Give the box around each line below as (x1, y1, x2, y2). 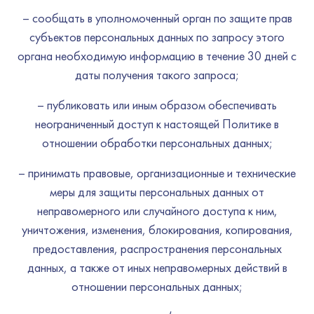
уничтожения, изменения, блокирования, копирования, (21, 221, 293, 238)
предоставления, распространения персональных (32, 240, 282, 257)
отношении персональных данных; (71, 278, 243, 294)
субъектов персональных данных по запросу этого (29, 29, 285, 45)
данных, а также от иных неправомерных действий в (27, 259, 287, 275)
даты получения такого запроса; (75, 67, 239, 83)
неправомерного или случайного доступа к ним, (36, 203, 278, 219)
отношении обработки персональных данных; (41, 135, 273, 151)
